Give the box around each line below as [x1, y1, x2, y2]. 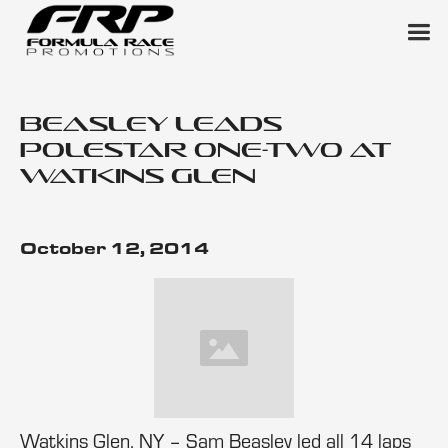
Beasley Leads [20, 111, 282, 135]
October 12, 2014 [20, 237, 209, 258]
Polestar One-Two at [20, 137, 391, 161]
